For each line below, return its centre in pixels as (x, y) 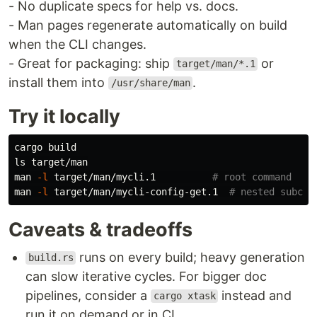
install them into (58, 82)
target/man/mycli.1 (130, 177)
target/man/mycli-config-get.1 (139, 191)
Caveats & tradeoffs (100, 229)
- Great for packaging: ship (91, 63)
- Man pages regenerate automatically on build (148, 25)
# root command (252, 177)
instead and (255, 295)
